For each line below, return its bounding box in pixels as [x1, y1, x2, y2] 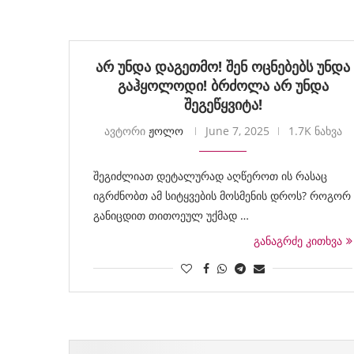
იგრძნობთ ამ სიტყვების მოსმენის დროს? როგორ [93, 188, 351, 203]
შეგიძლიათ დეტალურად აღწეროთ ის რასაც [93, 168, 327, 183]
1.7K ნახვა [288, 123, 342, 138]
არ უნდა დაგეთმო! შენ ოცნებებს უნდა [96, 57, 350, 76]
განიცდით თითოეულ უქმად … [93, 208, 249, 223]
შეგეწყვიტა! [183, 95, 262, 114]
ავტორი [104, 123, 149, 138]
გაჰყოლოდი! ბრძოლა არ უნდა [117, 76, 329, 95]
